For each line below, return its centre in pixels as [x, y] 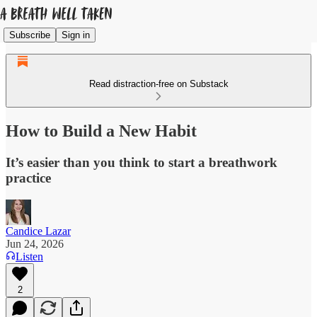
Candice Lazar [38, 231]
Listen [29, 256]
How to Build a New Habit [101, 131]
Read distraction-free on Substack [158, 84]
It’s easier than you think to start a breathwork [142, 162]
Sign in [76, 35]
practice [28, 178]
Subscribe [30, 35]
